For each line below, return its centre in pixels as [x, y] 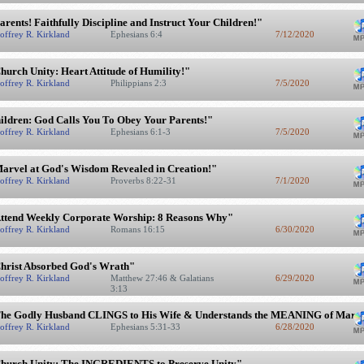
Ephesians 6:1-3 [141, 132]
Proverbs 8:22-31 [144, 180]
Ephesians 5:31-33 [146, 327]
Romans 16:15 [139, 229]
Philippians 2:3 [139, 83]
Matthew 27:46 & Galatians [162, 278]
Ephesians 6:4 [137, 34]
